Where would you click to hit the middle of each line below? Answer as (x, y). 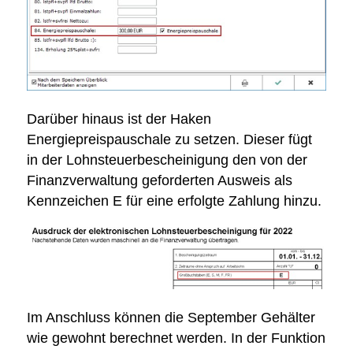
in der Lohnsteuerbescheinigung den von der (167, 160)
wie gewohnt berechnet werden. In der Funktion (176, 338)
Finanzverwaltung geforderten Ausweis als (159, 180)
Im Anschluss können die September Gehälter (171, 317)
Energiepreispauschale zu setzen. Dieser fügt (169, 139)
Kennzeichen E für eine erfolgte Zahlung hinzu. (174, 201)
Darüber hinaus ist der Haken (119, 119)
